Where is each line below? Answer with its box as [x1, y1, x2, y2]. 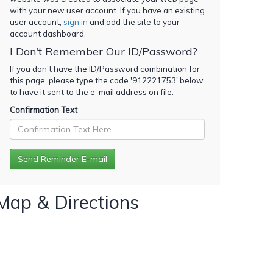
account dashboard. [10, 28, 86, 38]
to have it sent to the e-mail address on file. [10, 87, 174, 97]
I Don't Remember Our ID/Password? [10, 44, 197, 58]
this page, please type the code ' [10, 75, 132, 85]
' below [176, 75, 204, 85]
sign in [63, 16, 88, 27]
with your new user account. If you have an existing [10, 5, 205, 15]
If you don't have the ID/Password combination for [10, 63, 200, 74]
